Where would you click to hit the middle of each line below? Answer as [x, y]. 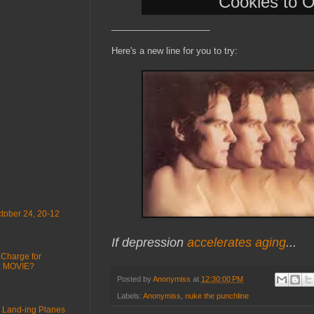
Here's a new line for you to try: [175, 50]
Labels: [130, 296]
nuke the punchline [217, 296]
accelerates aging [237, 242]
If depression [149, 242]
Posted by [135, 279]
